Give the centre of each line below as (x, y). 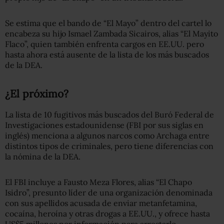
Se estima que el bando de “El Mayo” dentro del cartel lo (108, 23)
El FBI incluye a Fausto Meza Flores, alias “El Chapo (98, 182)
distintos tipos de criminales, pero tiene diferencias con (109, 146)
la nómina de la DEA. (43, 156)
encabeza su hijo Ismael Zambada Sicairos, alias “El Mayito (111, 33)
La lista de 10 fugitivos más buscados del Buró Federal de (109, 114)
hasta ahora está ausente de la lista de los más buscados (107, 54)
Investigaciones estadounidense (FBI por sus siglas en (104, 125)
